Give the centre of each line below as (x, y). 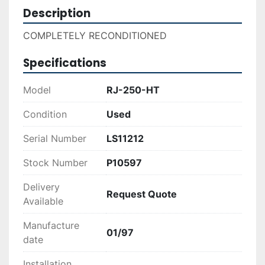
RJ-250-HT (133, 90)
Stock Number (55, 163)
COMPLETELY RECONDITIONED (95, 36)
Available (43, 201)
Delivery (41, 187)
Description (57, 14)
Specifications (65, 63)
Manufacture (51, 226)
